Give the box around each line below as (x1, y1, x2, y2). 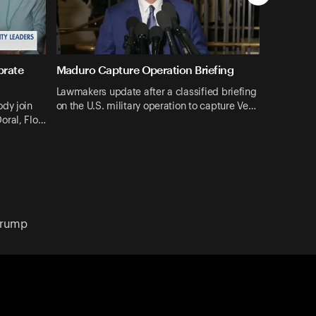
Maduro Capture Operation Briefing (56, 63, 234, 77)
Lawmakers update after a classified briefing (56, 87, 257, 97)
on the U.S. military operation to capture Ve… (56, 101, 256, 111)
